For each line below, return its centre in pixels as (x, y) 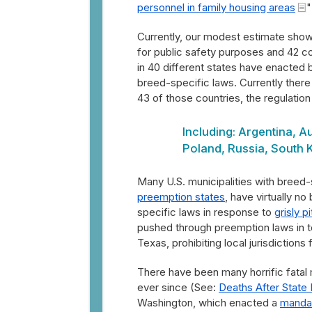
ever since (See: (178, 287)
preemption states (181, 197)
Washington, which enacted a (209, 303)
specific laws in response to (206, 212)
